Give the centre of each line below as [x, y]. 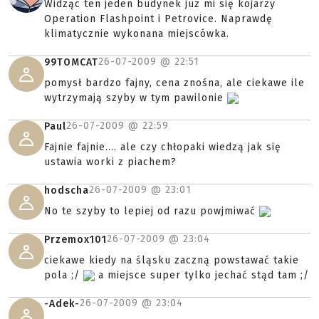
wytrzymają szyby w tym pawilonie [136, 98]
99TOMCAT [71, 62]
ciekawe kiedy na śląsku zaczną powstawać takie [172, 260]
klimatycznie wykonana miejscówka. [137, 34]
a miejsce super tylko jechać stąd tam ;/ [202, 275]
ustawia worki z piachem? [110, 162]
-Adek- [62, 304]
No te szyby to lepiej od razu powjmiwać [152, 211]
